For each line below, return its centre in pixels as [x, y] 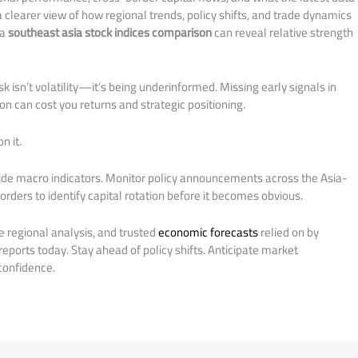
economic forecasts [209, 232]
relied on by [289, 232]
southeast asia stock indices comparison [110, 32]
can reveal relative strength [283, 32]
